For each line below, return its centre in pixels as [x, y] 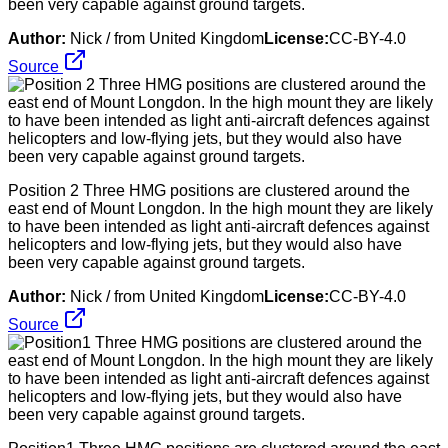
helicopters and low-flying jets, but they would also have [205, 244]
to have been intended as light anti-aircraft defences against [218, 226]
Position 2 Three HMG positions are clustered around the [209, 190]
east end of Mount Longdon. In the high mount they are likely [220, 208]
